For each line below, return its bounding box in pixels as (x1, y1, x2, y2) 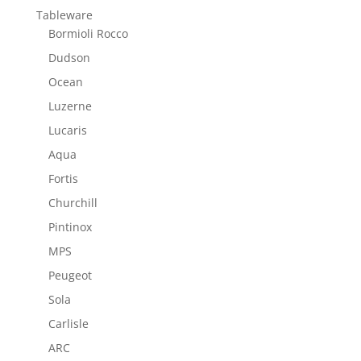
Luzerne (48, 98, 92, 114)
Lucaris (48, 122, 87, 138)
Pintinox (48, 218, 92, 234)
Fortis (48, 170, 78, 186)
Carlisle (48, 315, 89, 331)
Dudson (48, 49, 90, 65)
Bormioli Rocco (48, 25, 128, 41)
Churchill (48, 194, 98, 210)
